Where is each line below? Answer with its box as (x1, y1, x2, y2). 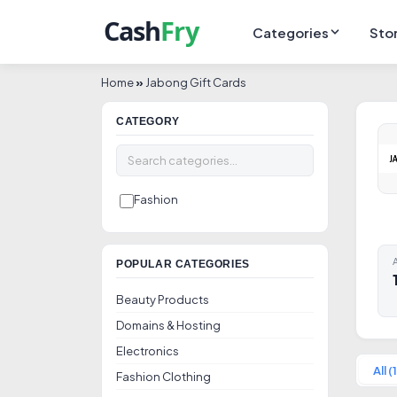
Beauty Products (116, 292, 209, 307)
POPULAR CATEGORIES (116, 258, 250, 270)
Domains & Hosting (116, 318, 221, 332)
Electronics (116, 344, 179, 358)
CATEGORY (116, 115, 180, 128)
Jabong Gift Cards (145, 75, 246, 90)
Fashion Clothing (116, 370, 211, 384)
